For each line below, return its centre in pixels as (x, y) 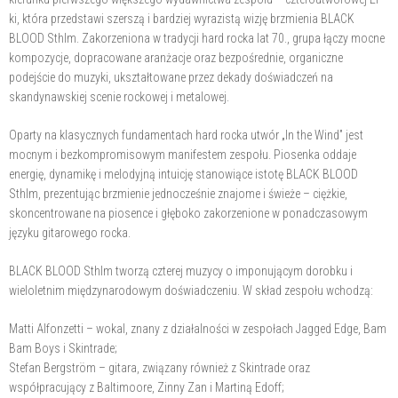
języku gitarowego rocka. (70, 232)
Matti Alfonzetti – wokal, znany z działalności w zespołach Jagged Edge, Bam (198, 328)
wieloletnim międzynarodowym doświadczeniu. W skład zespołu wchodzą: (191, 290)
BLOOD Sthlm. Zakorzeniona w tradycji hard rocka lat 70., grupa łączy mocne (197, 38)
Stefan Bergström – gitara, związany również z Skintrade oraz (159, 367)
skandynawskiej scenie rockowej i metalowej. (119, 96)
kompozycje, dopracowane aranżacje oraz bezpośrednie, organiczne (176, 57)
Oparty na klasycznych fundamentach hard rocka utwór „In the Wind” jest (186, 135)
